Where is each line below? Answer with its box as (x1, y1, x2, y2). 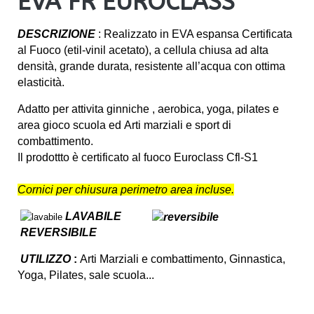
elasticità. (18, 76, 67, 89)
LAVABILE (65, 210, 152, 223)
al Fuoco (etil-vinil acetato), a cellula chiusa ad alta (18, 44, 268, 57)
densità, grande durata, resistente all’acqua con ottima (18, 60, 285, 73)
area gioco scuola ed (18, 119, 124, 132)
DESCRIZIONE (18, 28, 95, 41)
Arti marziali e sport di (124, 119, 231, 132)
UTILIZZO (20, 253, 71, 266)
